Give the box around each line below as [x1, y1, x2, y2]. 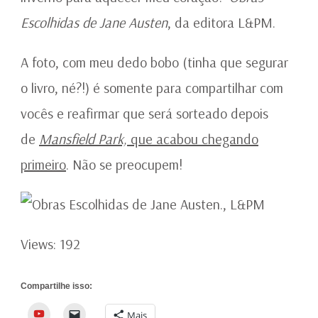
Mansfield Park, [39, 130, 127, 148]
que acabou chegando [127, 130, 258, 148]
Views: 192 [21, 235, 80, 253]
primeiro [21, 155, 66, 174]
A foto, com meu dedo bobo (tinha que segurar [21, 53, 288, 72]
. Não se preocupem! [66, 155, 182, 174]
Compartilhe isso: [21, 281, 92, 292]
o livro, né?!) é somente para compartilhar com [21, 79, 283, 97]
